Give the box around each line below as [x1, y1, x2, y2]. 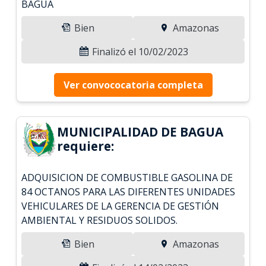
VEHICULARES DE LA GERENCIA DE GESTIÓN [21, 199, 220, 213]
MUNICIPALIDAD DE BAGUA [57, 123, 224, 140]
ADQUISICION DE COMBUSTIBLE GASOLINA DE [21, 170, 233, 184]
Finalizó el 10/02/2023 [90, 45, 188, 58]
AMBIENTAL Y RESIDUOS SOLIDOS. [21, 213, 178, 227]
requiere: [57, 137, 115, 154]
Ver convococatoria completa [63, 78, 203, 91]
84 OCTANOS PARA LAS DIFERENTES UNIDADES [21, 185, 236, 198]
